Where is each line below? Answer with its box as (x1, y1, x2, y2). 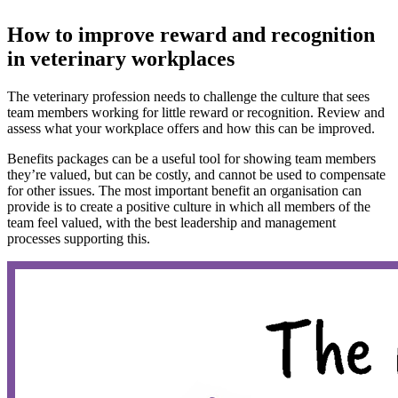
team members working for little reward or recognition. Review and (7, 104, 385, 120)
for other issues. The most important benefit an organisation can (7, 182, 362, 198)
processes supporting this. (7, 230, 150, 246)
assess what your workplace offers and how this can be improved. (7, 120, 382, 136)
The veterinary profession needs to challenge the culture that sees (7, 88, 370, 104)
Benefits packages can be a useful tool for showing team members (7, 150, 376, 166)
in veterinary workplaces (7, 47, 235, 71)
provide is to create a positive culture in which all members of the (7, 198, 370, 214)
